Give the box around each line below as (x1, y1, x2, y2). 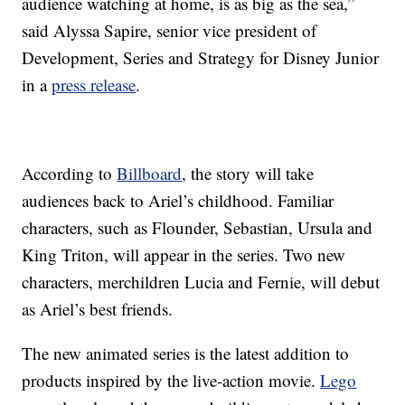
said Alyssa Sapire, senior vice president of (22, 19, 317, 42)
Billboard (117, 162, 183, 185)
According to (22, 162, 118, 185)
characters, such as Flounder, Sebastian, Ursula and (22, 216, 373, 240)
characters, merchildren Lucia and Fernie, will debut (22, 270, 381, 294)
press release (52, 73, 137, 97)
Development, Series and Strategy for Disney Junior (22, 46, 380, 70)
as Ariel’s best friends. (22, 297, 174, 321)
